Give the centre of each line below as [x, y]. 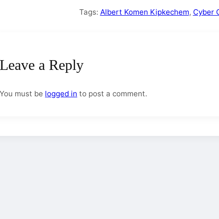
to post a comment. [112, 94]
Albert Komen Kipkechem [144, 12]
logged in [61, 94]
